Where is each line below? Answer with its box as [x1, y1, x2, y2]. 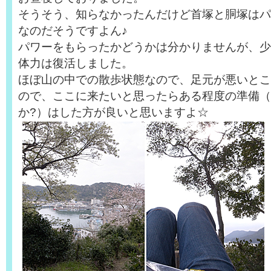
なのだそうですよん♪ [18, 24, 128, 37]
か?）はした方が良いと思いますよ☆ [18, 105, 209, 119]
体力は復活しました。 [18, 56, 133, 70]
